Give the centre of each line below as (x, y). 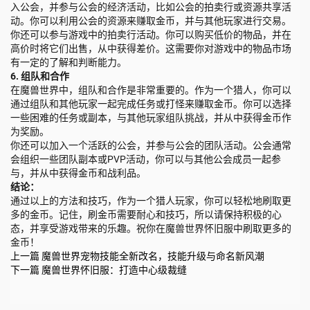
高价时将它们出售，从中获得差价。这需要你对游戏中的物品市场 (151, 48)
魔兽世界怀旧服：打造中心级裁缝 (114, 270)
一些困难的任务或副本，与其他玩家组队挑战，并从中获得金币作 (151, 117)
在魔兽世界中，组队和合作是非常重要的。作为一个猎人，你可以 (151, 90)
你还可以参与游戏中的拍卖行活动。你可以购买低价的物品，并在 (151, 34)
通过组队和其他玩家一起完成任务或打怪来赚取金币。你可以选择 (151, 103)
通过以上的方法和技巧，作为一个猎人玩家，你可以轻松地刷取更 (151, 200)
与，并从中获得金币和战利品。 (78, 173)
